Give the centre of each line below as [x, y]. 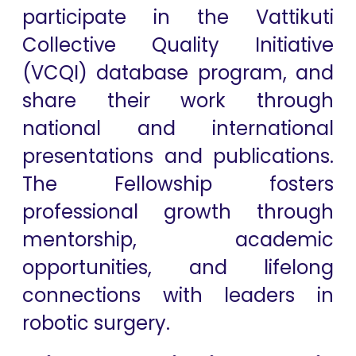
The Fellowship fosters [178, 184]
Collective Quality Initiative [178, 45]
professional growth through [178, 212]
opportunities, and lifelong [178, 267]
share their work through [178, 101]
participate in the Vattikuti [178, 17]
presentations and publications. [178, 156]
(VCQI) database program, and [178, 73]
